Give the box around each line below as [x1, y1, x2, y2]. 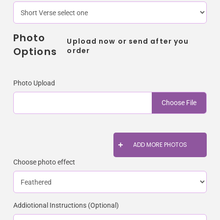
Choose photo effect [13, 158, 75, 166]
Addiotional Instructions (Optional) [13, 201, 119, 210]
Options [13, 45, 57, 59]
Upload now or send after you [67, 36, 189, 46]
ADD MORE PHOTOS [133, 140, 187, 149]
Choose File [162, 99, 196, 107]
